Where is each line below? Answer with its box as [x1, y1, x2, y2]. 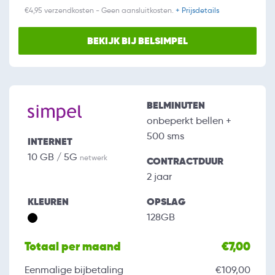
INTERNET [28, 135, 72, 149]
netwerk [80, 153, 107, 163]
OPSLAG [147, 195, 185, 209]
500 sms [147, 130, 184, 142]
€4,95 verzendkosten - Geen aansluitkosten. [25, 6, 176, 15]
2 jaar [147, 171, 172, 183]
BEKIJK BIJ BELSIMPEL [87, 34, 188, 48]
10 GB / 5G [28, 151, 80, 163]
